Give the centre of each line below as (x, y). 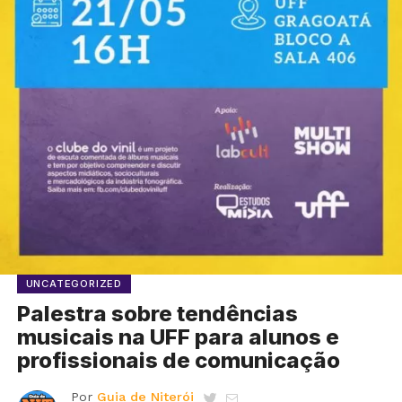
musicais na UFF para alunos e (178, 337)
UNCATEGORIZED (74, 284)
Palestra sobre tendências (157, 314)
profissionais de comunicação (178, 361)
